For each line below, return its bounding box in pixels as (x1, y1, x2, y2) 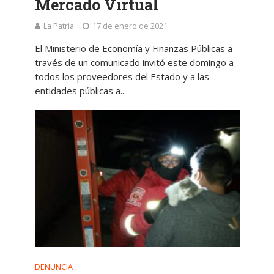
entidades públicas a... (34, 84, 126, 97)
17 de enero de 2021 (92, 21, 168, 32)
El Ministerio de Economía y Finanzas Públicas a (34, 42, 232, 55)
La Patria (43, 21, 74, 32)
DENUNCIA (34, 261, 73, 272)
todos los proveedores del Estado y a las (34, 70, 209, 83)
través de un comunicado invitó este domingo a (34, 56, 234, 69)
